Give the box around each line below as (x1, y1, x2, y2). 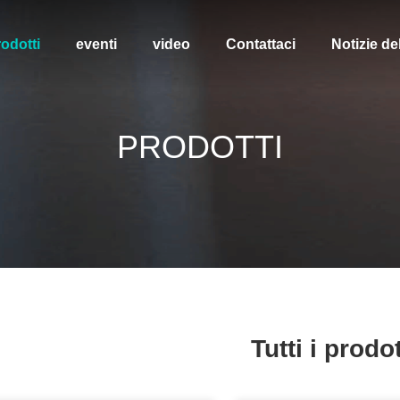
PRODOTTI (117, 129, 283, 165)
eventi (75, 37, 117, 52)
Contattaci (225, 37, 296, 52)
